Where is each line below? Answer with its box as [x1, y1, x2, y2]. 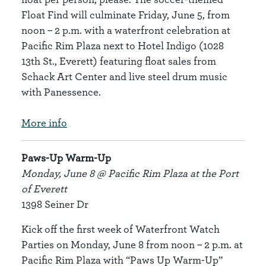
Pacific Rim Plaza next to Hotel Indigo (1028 [21, 39, 224, 52]
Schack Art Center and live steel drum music [21, 70, 227, 83]
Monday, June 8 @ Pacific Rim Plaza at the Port [21, 167, 239, 179]
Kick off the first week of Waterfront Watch [21, 223, 220, 235]
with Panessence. [21, 85, 101, 98]
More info [21, 116, 67, 129]
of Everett [21, 182, 67, 195]
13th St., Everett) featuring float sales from [21, 55, 216, 67]
